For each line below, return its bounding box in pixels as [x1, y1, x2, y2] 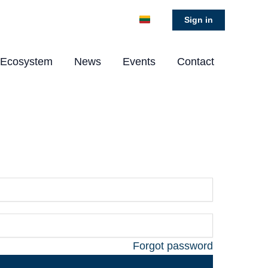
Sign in [184, 15, 213, 25]
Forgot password [133, 240, 213, 252]
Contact [177, 55, 214, 68]
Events [123, 55, 156, 68]
